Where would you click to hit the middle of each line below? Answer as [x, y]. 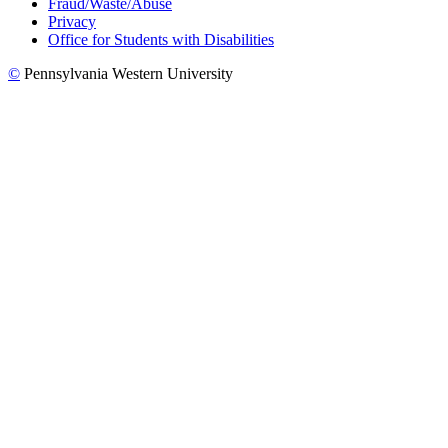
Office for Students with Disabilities [161, 40]
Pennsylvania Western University [126, 74]
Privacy [72, 22]
